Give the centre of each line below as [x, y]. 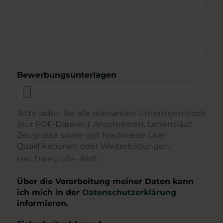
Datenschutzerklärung [129, 192]
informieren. [43, 203]
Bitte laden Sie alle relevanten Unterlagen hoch [111, 113]
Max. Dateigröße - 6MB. [58, 159]
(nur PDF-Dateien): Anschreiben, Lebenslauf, [105, 124]
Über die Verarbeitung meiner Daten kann [105, 181]
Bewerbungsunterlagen [67, 75]
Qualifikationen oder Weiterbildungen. [94, 146]
